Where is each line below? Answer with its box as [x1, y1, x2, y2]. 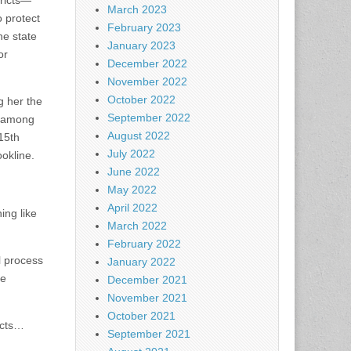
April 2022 [107, 201, 157, 215]
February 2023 [107, 21, 181, 34]
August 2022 [107, 129, 170, 143]
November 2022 [107, 75, 187, 89]
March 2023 [107, 3, 167, 16]
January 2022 [107, 255, 175, 269]
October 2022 [107, 93, 175, 107]
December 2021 [107, 273, 187, 287]
